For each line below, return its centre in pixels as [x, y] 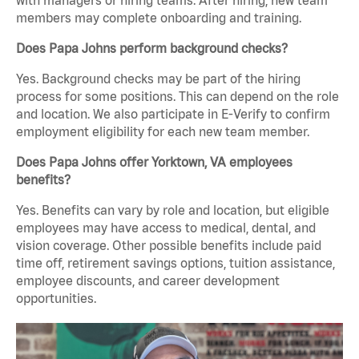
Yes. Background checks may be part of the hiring [158, 78]
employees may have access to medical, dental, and [166, 227]
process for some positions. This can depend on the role [177, 96]
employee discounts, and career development [148, 280]
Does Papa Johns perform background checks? [152, 48]
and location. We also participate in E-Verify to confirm [173, 113]
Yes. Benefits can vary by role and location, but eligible [173, 210]
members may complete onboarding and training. [159, 17]
